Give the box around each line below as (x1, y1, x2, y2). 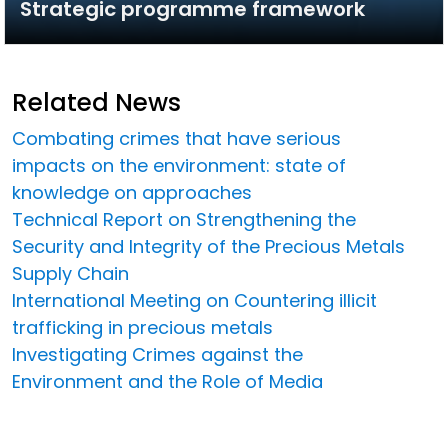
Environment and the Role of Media (12, 368, 323, 394)
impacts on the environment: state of (12, 152, 346, 178)
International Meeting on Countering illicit (12, 287, 377, 313)
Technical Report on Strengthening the (12, 206, 356, 232)
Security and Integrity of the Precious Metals (12, 233, 405, 259)
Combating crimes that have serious (12, 125, 341, 151)
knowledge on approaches (12, 179, 252, 205)
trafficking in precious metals (12, 314, 273, 340)
